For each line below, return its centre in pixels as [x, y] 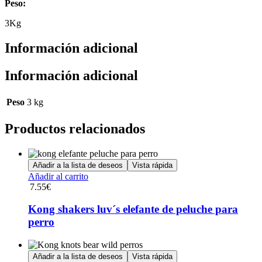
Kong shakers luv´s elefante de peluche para [133, 209]
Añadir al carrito [58, 176]
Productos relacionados [75, 128]
